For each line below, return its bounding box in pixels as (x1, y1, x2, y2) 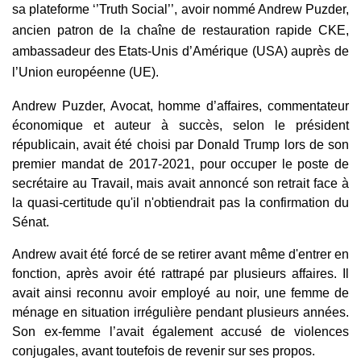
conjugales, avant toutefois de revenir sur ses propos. (12, 343, 315, 358)
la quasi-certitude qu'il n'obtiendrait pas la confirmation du (12, 195, 349, 210)
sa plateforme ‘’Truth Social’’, (12, 2, 178, 16)
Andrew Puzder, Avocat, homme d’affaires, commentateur (12, 98, 349, 113)
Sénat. (12, 214, 49, 229)
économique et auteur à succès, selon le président (12, 118, 349, 132)
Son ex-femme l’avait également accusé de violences (12, 324, 349, 338)
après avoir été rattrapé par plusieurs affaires (65, 266, 334, 280)
